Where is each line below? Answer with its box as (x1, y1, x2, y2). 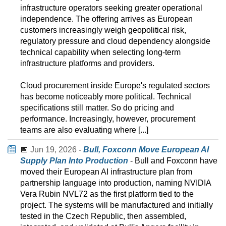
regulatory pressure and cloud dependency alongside (20, 37, 210, 46)
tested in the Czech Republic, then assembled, (20, 212, 186, 221)
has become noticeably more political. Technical (20, 92, 191, 101)
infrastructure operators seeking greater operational (20, 4, 202, 13)
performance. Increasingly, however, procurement (20, 115, 195, 124)
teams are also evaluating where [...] (20, 126, 148, 135)
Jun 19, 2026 (30, 145, 77, 154)
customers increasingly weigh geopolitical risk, (20, 26, 186, 35)
